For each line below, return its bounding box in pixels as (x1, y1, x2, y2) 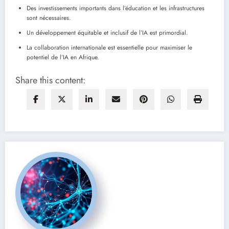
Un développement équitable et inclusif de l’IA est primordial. (27, 28, 188, 37)
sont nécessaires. (27, 13, 71, 22)
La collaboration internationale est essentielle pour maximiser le (27, 42, 192, 52)
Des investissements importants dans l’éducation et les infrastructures (27, 3, 204, 13)
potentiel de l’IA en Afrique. (27, 52, 99, 62)
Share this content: (15, 73, 85, 87)
